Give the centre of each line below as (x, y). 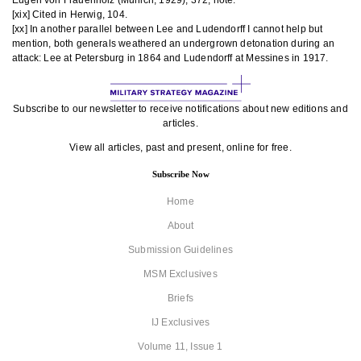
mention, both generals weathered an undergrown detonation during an (174, 44)
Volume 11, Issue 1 (180, 347)
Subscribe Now (180, 174)
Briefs (180, 299)
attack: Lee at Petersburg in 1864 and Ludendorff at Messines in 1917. (170, 58)
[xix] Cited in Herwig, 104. (70, 15)
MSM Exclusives (180, 274)
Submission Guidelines (180, 250)
